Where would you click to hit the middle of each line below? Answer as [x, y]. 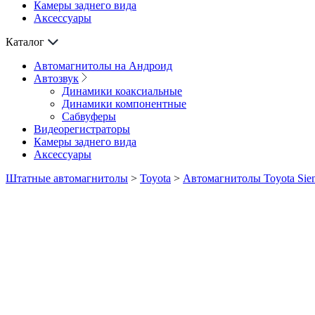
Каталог [25, 42]
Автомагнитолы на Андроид [103, 66]
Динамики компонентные [124, 104]
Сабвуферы [89, 117]
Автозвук [56, 79]
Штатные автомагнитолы [67, 179]
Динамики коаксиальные [122, 91]
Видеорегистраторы [82, 129]
